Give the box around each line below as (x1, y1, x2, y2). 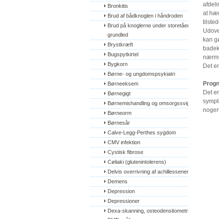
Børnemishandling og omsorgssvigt (108, 100, 191, 106)
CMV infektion (108, 139, 140, 145)
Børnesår (108, 120, 130, 126)
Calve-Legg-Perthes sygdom (108, 130, 176, 135)
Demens (108, 178, 128, 184)
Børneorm (108, 110, 131, 116)
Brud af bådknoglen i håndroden (108, 13, 183, 19)
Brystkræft (108, 42, 133, 47)
